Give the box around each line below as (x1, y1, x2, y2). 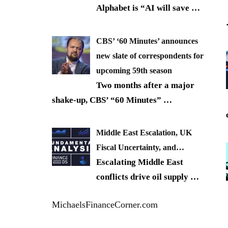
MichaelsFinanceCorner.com (52, 199, 158, 210)
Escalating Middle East (96, 157, 183, 167)
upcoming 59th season (96, 66, 172, 75)
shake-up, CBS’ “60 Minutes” (52, 95, 163, 105)
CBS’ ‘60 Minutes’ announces (96, 36, 198, 45)
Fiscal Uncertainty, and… (96, 143, 184, 152)
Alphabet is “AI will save (96, 3, 191, 13)
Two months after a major (96, 80, 194, 90)
